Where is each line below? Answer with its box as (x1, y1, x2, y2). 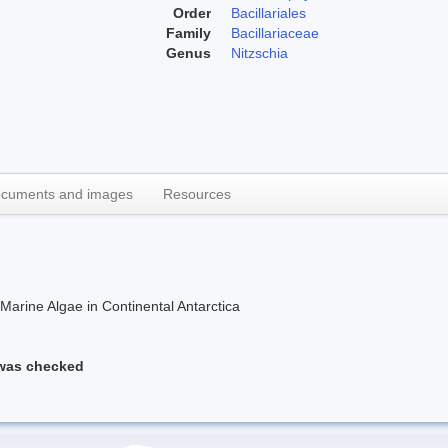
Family (166, 24, 211, 41)
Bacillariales (231, 4, 306, 21)
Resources (163, 185, 231, 202)
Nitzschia (231, 44, 288, 61)
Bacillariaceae (231, 24, 319, 41)
